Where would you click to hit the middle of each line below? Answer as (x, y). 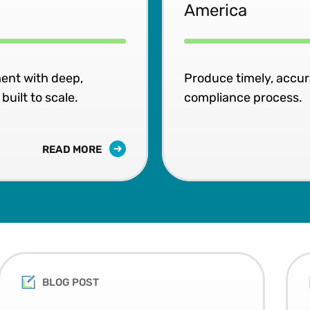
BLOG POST (71, 283)
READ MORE (73, 150)
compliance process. (243, 98)
